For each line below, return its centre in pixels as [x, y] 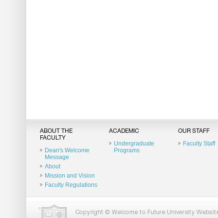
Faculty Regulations [71, 185]
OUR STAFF [194, 131]
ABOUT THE [56, 131]
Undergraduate [134, 144]
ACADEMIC [124, 131]
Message [57, 157]
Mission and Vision [70, 176]
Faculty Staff [199, 144]
